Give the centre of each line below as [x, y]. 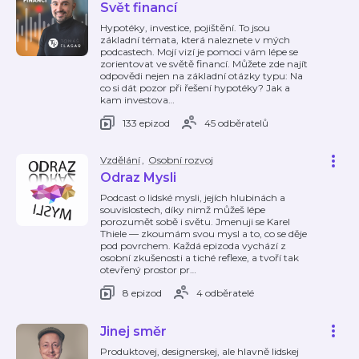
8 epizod [142, 292]
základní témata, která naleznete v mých [195, 40]
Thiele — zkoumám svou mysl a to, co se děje [204, 234]
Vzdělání [120, 160]
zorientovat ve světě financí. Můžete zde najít [204, 64]
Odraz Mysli [138, 177]
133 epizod [146, 123]
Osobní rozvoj [181, 160]
